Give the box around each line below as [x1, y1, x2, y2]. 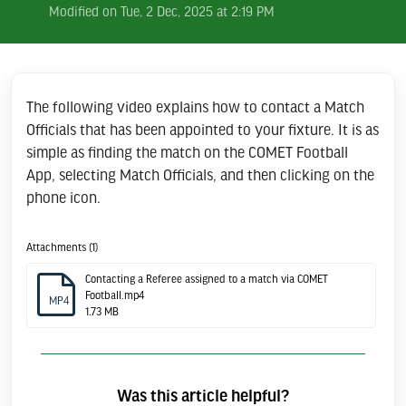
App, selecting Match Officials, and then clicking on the [26, 166, 374, 182]
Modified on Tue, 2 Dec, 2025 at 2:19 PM [49, 4, 275, 18]
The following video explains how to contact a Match [26, 98, 364, 114]
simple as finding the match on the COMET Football [26, 143, 348, 159]
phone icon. [26, 188, 104, 205]
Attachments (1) [26, 241, 98, 253]
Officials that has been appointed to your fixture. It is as [26, 121, 379, 137]
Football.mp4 [85, 289, 144, 301]
